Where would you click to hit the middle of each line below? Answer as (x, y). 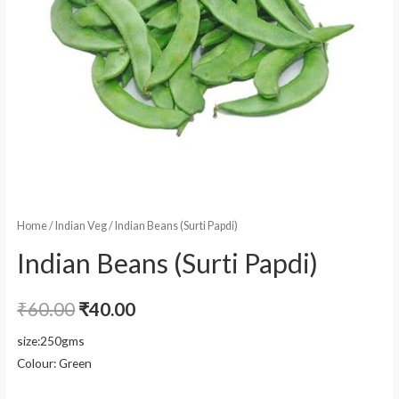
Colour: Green (55, 363)
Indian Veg (81, 225)
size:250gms (51, 341)
